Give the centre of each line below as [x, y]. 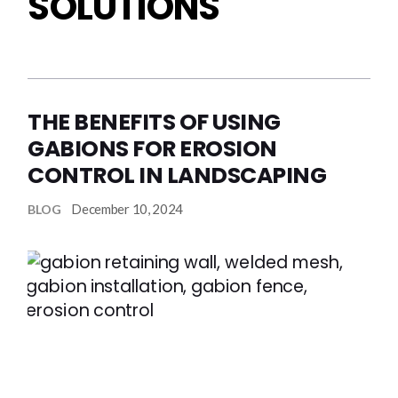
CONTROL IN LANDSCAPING [177, 175]
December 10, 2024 [127, 208]
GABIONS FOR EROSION [152, 149]
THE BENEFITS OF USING [154, 122]
